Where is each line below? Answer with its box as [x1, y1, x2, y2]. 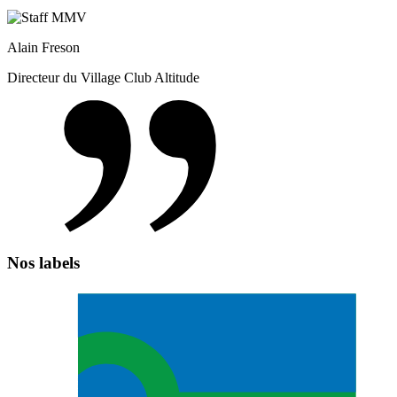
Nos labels [7, 253, 80, 272]
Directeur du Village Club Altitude [7, 69, 199, 85]
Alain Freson [7, 39, 80, 55]
